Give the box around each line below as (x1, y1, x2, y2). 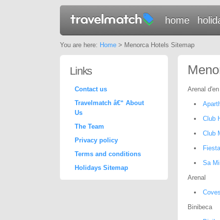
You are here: (60, 41, 100, 49)
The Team (75, 123, 104, 130)
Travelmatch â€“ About (75, 99, 144, 107)
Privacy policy (75, 137, 118, 144)
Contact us (75, 85, 107, 93)
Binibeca (188, 203, 212, 211)
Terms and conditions (75, 150, 141, 158)
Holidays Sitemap (75, 164, 128, 171)
